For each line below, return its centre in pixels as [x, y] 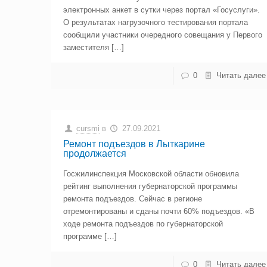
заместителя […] [94, 47]
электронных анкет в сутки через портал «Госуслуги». [162, 10]
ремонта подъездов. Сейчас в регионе [133, 199]
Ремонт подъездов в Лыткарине [134, 144]
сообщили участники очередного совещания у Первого [163, 35]
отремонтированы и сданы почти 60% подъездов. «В [159, 211]
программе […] [90, 236]
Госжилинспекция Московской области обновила [151, 174]
